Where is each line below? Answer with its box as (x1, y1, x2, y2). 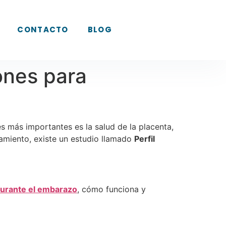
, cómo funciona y (77, 184, 146, 195)
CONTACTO (17, 24, 69, 35)
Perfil (134, 133, 155, 144)
